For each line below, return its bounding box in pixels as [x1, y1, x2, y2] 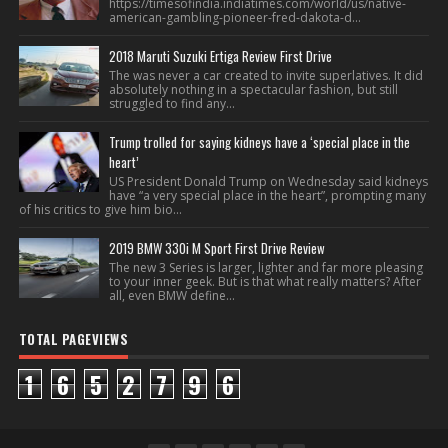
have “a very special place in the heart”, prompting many [108, 187, 426, 204]
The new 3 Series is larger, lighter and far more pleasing [108, 259, 423, 276]
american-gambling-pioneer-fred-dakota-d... [108, 9, 361, 26]
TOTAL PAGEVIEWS [18, 329, 129, 349]
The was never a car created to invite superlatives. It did [108, 67, 423, 84]
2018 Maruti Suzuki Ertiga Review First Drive [108, 46, 332, 66]
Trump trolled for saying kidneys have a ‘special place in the [108, 132, 410, 152]
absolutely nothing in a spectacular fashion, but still [108, 81, 398, 98]
